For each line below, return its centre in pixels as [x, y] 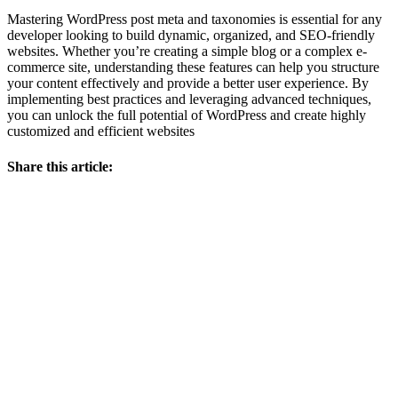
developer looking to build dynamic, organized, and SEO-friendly [191, 36]
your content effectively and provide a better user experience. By [188, 84]
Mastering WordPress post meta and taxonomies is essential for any [195, 20]
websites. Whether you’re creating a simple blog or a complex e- [187, 52]
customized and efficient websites [101, 131]
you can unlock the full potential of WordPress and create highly [187, 115]
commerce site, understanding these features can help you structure [193, 68]
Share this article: [60, 166]
